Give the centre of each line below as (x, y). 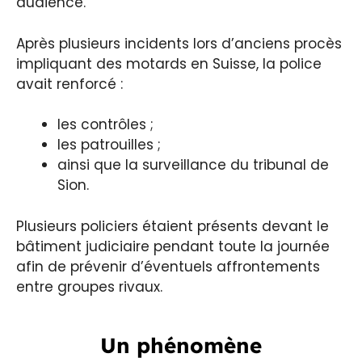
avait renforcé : (69, 84)
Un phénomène (181, 345)
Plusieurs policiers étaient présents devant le (173, 226)
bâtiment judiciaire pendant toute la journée (173, 246)
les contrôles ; (105, 125)
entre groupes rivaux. (89, 286)
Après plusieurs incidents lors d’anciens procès (179, 43)
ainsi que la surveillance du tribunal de (193, 165)
